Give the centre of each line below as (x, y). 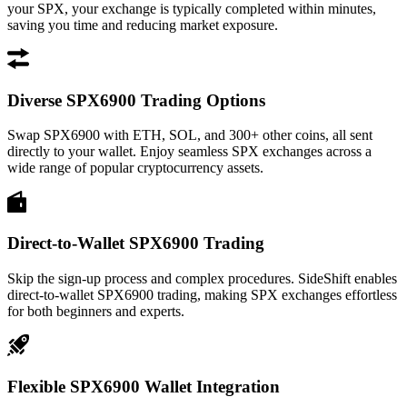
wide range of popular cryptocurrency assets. (135, 168)
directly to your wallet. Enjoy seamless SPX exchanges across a (189, 152)
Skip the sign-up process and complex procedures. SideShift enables (202, 278)
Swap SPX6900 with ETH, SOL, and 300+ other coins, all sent (190, 135)
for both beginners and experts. (96, 311)
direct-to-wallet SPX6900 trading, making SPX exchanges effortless (202, 294)
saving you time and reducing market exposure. (143, 25)
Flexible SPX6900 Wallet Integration (144, 386)
